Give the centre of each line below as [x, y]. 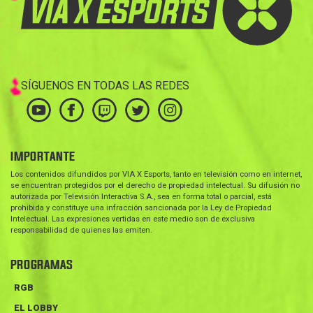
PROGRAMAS [42, 265]
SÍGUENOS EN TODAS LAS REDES [105, 85]
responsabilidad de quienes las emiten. [81, 230]
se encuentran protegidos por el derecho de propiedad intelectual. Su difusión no [155, 185]
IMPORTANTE [43, 156]
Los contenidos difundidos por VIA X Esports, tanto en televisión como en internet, [156, 174]
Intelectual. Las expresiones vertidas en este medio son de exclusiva [133, 219]
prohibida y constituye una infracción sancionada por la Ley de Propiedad [141, 208]
